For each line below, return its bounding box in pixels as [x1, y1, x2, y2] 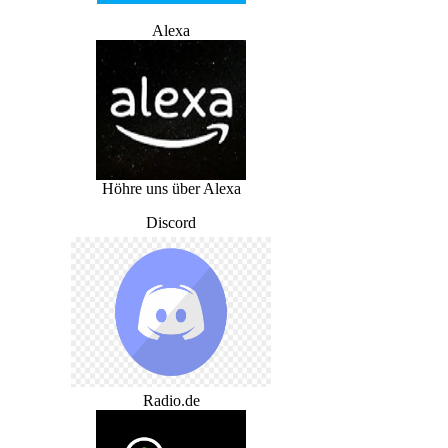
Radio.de [142, 392, 200, 409]
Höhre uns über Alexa [101, 180, 241, 197]
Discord [146, 214, 196, 231]
